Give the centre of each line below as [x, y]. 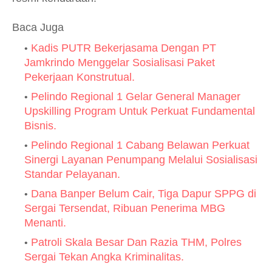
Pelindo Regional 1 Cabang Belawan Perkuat [140, 145]
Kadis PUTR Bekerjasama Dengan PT [124, 48]
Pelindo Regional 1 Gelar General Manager [136, 97]
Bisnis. [40, 126]
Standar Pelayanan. [72, 174]
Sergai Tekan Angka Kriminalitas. [104, 257]
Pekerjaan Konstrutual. [80, 77]
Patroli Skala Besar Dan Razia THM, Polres [136, 242]
